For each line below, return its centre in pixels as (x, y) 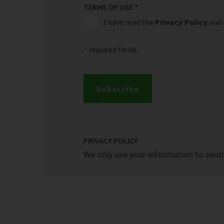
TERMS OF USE (109, 7)
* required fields (110, 49)
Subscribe (118, 88)
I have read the (129, 22)
